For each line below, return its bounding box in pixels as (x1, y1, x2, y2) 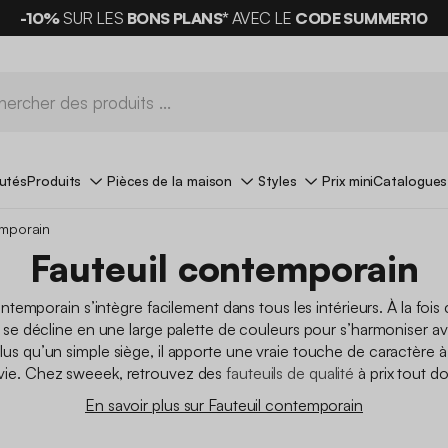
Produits (27, 171, 82, 189)
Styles (258, 171, 297, 189)
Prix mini (322, 171, 374, 189)
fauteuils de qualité (226, 362, 355, 383)
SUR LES (59, 8, 127, 28)
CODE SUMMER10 (295, 8, 428, 28)
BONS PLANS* (126, 8, 229, 28)
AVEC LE (228, 8, 296, 28)
